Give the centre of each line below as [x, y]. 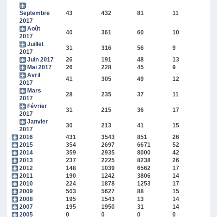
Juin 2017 [40, 60]
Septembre [34, 13]
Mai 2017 [39, 68]
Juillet [35, 44]
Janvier [37, 122]
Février [37, 106]
